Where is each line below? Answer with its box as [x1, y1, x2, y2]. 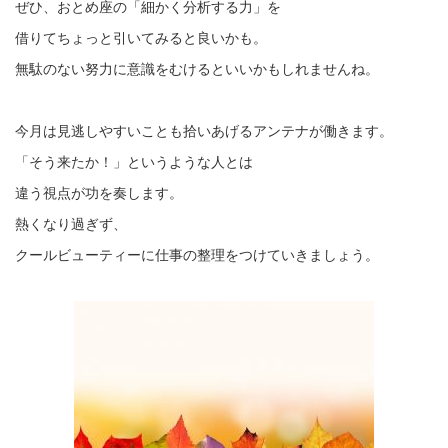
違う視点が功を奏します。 [15, 183, 183, 203]
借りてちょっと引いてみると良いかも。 [15, 28, 267, 48]
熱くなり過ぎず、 [15, 214, 127, 234]
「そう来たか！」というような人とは [15, 152, 253, 172]
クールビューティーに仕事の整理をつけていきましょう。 [15, 245, 379, 265]
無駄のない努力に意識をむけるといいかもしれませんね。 [15, 59, 379, 79]
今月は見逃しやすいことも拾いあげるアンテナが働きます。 [15, 121, 393, 141]
